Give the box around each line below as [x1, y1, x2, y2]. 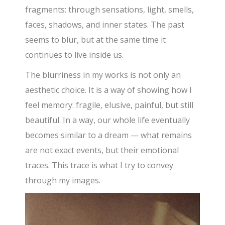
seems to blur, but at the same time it [25, 34, 166, 46]
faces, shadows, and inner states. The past [25, 19, 185, 31]
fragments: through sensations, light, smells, [25, 4, 194, 16]
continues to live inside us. [25, 49, 124, 61]
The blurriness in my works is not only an [25, 69, 181, 81]
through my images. [25, 175, 101, 186]
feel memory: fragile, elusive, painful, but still [25, 99, 194, 111]
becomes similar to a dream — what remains [25, 130, 192, 141]
